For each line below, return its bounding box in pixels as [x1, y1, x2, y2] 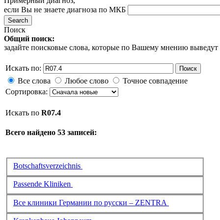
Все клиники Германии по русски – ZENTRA [13, 198, 169, 207]
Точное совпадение [123, 77, 188, 85]
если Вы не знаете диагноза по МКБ [4, 5, 126, 14]
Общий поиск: [4, 34, 55, 43]
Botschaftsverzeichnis [13, 161, 82, 170]
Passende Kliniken [13, 180, 73, 189]
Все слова [18, 77, 51, 85]
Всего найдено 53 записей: [5, 128, 97, 137]
